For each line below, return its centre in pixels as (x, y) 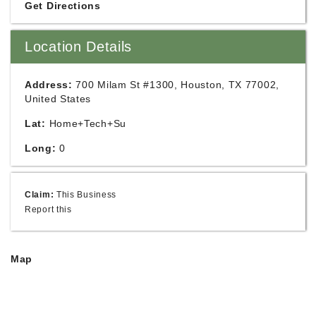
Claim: (39, 194)
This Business (86, 194)
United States (58, 99)
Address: (49, 85)
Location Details (79, 47)
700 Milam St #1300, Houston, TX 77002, (177, 85)
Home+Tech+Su (87, 123)
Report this (48, 209)
